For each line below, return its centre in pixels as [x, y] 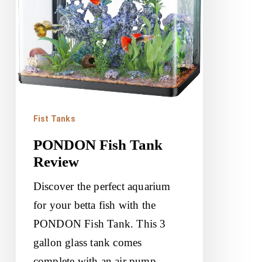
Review [56, 161]
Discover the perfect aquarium [102, 186]
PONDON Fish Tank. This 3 [99, 223]
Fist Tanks [54, 118]
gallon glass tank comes [87, 242]
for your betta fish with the [94, 205]
